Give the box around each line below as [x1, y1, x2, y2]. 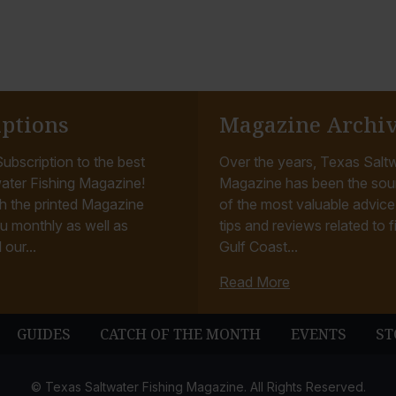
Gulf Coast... [219, 238, 298, 256]
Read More [219, 273, 290, 292]
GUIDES [17, 324, 72, 345]
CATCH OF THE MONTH [100, 324, 262, 345]
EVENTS [290, 324, 346, 345]
